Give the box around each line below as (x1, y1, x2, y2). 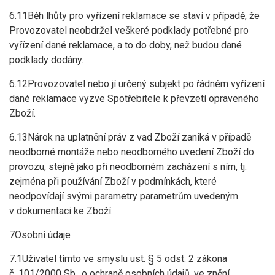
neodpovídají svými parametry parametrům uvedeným (9, 190, 238, 202)
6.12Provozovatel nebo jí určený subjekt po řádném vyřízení (9, 78, 265, 90)
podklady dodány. (9, 54, 83, 66)
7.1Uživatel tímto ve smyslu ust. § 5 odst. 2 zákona (9, 253, 227, 265)
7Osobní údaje (9, 229, 71, 241)
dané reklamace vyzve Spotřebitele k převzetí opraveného (9, 93, 259, 104)
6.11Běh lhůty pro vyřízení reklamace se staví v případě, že (9, 10, 260, 21)
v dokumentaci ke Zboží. (9, 205, 113, 217)
